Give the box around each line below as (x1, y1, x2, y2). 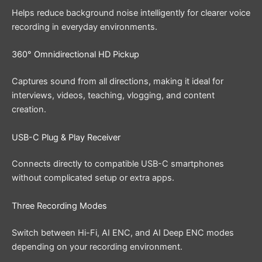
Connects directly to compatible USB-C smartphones (12, 158, 224, 170)
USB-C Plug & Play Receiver (12, 132, 120, 143)
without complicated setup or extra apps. (12, 173, 174, 184)
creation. (12, 104, 46, 115)
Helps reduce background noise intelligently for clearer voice (12, 7, 250, 18)
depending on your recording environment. (12, 241, 182, 252)
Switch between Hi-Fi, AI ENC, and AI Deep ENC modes (12, 227, 234, 238)
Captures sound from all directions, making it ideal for (12, 76, 223, 87)
